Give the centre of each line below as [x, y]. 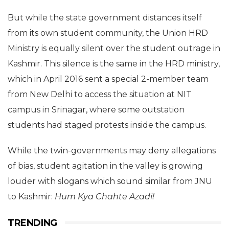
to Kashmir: [31, 197]
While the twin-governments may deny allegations [112, 151]
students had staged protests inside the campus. [107, 125]
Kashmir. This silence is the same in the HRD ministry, [114, 64]
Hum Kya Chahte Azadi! [105, 197]
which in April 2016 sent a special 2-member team [108, 79]
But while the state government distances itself [105, 18]
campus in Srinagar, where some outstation [96, 110]
